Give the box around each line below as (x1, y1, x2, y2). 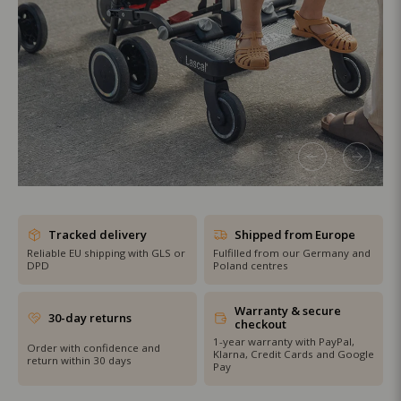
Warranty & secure (235, 303, 341, 319)
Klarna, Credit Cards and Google (213, 347, 374, 361)
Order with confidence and (27, 341, 160, 355)
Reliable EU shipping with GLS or (27, 246, 185, 260)
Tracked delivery (48, 226, 147, 243)
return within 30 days (27, 354, 132, 368)
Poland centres (213, 259, 288, 272)
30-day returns (48, 309, 132, 326)
